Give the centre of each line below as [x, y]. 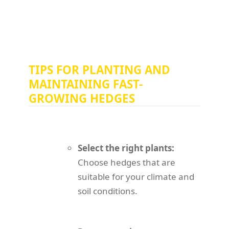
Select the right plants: [126, 148]
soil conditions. [108, 191]
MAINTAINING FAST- [86, 84]
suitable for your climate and [136, 177]
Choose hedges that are [127, 163]
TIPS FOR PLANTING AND [99, 70]
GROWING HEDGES [82, 99]
